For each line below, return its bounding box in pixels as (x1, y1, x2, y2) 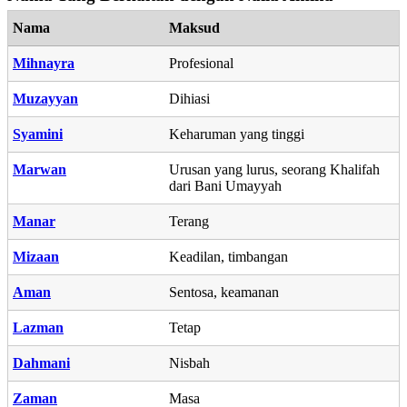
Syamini (13, 125, 63, 142)
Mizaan (13, 248, 59, 264)
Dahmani (13, 354, 70, 371)
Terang (169, 213, 209, 229)
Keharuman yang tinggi (169, 125, 304, 142)
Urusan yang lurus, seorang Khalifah (169, 161, 380, 177)
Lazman (13, 319, 64, 335)
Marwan (13, 161, 66, 177)
